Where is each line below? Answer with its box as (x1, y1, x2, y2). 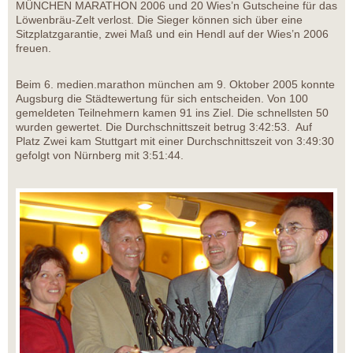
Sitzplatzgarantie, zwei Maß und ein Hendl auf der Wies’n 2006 (16, 28, 329, 41)
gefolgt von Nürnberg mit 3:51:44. (16, 149, 187, 162)
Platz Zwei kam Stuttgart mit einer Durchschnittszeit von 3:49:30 (16, 135, 334, 148)
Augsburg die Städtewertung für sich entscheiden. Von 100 (16, 92, 308, 106)
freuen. (16, 42, 51, 55)
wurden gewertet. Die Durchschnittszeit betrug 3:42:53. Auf (16, 121, 312, 134)
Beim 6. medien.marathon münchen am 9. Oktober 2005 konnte (16, 78, 335, 91)
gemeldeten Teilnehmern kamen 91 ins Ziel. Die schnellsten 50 (16, 106, 329, 120)
